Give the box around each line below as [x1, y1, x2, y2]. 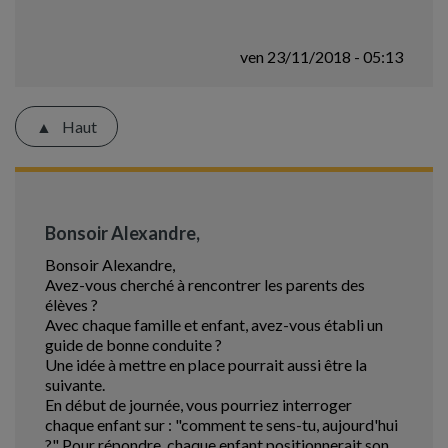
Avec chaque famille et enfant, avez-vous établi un [45, 315, 383, 334]
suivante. [45, 375, 105, 394]
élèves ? [45, 295, 98, 314]
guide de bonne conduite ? [45, 335, 222, 354]
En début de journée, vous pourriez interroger [45, 395, 352, 414]
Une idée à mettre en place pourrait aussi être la [45, 355, 367, 374]
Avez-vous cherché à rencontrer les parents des [45, 275, 365, 294]
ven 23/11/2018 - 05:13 [240, 47, 403, 66]
